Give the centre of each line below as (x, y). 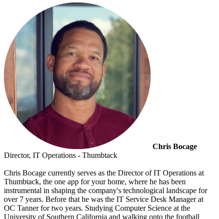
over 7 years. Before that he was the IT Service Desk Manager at (104, 199)
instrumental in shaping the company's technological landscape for (106, 190)
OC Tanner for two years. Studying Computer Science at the (97, 208)
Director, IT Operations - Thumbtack (61, 155)
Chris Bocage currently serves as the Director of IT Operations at (104, 173)
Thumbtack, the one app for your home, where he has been (95, 181)
